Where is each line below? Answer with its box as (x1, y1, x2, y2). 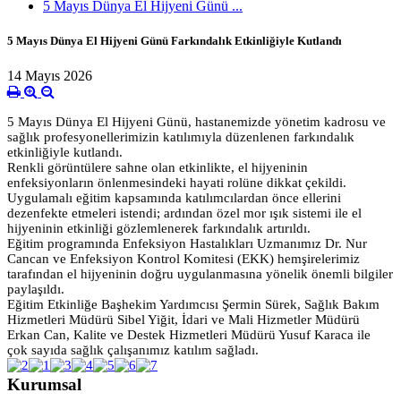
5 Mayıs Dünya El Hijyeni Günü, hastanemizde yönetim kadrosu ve (7, 115, 386, 130)
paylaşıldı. (7, 282, 64, 297)
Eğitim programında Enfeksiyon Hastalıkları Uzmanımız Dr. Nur (7, 236, 367, 252)
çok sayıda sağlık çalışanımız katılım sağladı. (7, 343, 259, 358)
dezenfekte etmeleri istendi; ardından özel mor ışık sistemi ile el (7, 206, 362, 221)
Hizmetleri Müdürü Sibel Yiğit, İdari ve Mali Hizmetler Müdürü (7, 312, 360, 328)
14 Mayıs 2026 (7, 68, 92, 84)
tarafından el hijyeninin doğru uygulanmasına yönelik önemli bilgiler (7, 267, 393, 282)
